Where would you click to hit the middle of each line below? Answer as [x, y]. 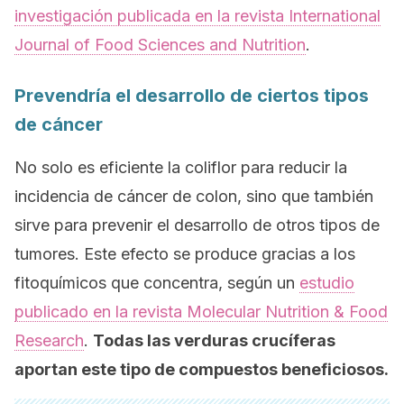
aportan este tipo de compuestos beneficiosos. [202, 369]
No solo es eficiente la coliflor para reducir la [181, 167]
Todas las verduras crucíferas [214, 340]
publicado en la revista [101, 312]
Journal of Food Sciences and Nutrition [160, 45]
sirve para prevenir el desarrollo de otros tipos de [197, 225]
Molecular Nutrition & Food [287, 312]
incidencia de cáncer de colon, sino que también [194, 196]
